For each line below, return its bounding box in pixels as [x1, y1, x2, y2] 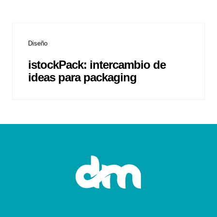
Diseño [28, 40, 47, 47]
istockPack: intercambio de [28, 58, 166, 71]
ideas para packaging [28, 70, 137, 84]
